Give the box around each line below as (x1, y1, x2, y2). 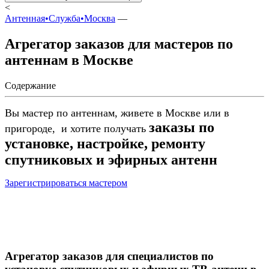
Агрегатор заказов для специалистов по (5, 250, 214, 263)
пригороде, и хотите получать (5, 122, 149, 134)
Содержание (5, 80, 56, 91)
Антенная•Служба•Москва (5, 13, 115, 23)
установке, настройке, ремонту (5, 135, 205, 151)
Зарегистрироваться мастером (5, 177, 127, 188)
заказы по (149, 119, 214, 135)
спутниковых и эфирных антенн (5, 151, 217, 168)
